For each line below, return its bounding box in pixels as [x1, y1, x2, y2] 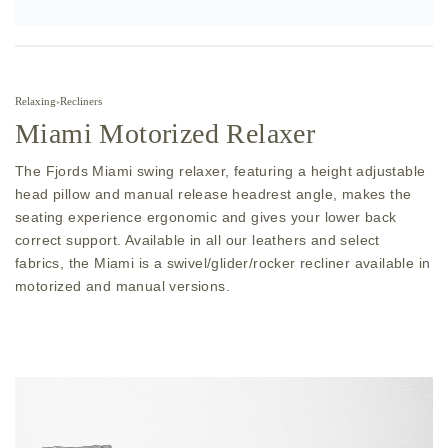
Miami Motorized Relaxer [15, 117, 316, 149]
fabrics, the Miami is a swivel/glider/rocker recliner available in [15, 254, 431, 271]
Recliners [60, 95, 102, 107]
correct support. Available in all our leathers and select [15, 231, 380, 248]
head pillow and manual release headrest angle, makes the [15, 185, 412, 202]
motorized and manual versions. [15, 277, 230, 294]
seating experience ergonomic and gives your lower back [15, 208, 397, 225]
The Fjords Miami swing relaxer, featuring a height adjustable [15, 162, 426, 179]
